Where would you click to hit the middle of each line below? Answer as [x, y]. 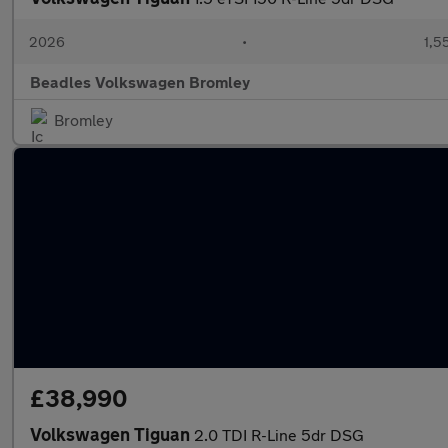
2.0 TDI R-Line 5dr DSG [279, 434]
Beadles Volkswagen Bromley [140, 81]
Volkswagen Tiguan [112, 434]
